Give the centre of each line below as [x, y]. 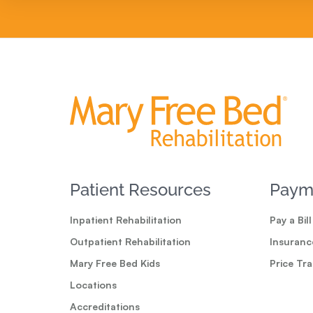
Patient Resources [140, 190]
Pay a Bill [291, 220]
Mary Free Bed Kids [115, 263]
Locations [93, 285]
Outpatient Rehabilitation [130, 242]
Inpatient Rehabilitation [126, 220]
